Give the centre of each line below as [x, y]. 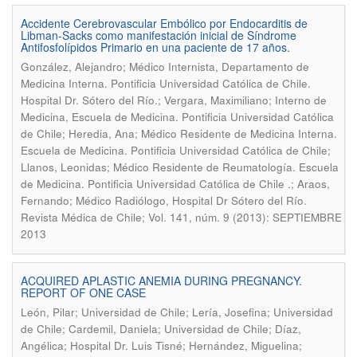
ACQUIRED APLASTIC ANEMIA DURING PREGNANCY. [161, 280]
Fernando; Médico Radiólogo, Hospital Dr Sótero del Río [162, 200]
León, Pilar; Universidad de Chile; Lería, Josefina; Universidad [177, 312]
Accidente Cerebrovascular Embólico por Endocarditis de [164, 23]
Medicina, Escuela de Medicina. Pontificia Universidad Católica [177, 117]
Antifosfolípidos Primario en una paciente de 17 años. [155, 47]
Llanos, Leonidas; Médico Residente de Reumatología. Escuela [180, 167]
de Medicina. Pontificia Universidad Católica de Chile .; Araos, [175, 184]
